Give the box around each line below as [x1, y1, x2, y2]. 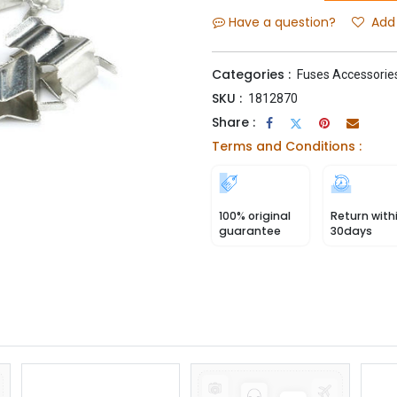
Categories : [212, 66, 291, 83]
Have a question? [229, 13, 336, 31]
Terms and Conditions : [212, 137, 362, 155]
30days [331, 223, 372, 238]
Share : [212, 113, 255, 131]
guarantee [219, 223, 281, 238]
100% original [219, 208, 291, 223]
